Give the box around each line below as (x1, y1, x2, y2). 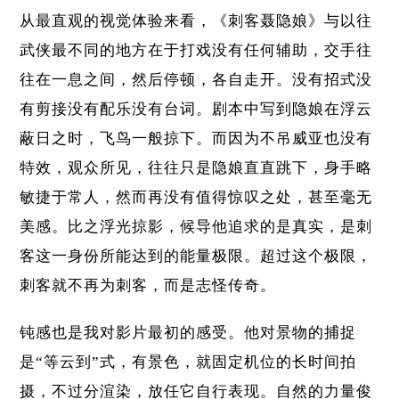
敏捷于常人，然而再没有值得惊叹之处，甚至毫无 (20, 189, 373, 207)
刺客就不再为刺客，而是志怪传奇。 (20, 277, 277, 295)
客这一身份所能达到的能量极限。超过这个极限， (20, 248, 373, 265)
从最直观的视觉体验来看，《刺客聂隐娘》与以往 (20, 12, 373, 30)
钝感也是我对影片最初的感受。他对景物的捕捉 (20, 324, 357, 342)
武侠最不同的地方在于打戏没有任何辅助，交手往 (20, 42, 373, 60)
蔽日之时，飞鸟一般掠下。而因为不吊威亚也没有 (20, 130, 373, 148)
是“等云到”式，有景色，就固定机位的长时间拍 (20, 354, 357, 371)
